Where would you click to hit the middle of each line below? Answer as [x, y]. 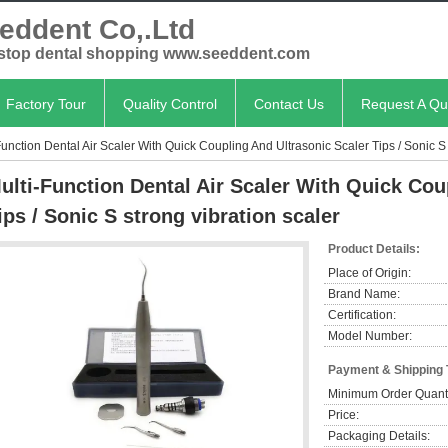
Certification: [362, 315]
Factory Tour [46, 104]
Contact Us [289, 104]
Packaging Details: [379, 436]
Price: [343, 415]
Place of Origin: [369, 273]
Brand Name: [364, 294]
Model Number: [370, 336]
